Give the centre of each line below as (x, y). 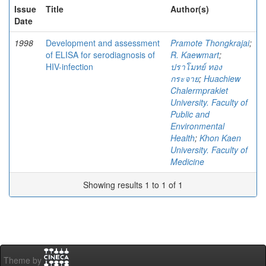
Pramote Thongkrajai (210, 43)
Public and (190, 114)
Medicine (187, 161)
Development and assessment (103, 43)
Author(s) (190, 9)
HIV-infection (69, 66)
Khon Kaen (220, 138)
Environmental (197, 126)
